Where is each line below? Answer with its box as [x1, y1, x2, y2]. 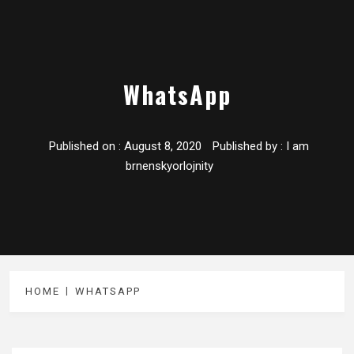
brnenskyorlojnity [125, 159, 213, 174]
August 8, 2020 [124, 139, 201, 154]
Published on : [49, 139, 124, 154]
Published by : [209, 139, 286, 154]
